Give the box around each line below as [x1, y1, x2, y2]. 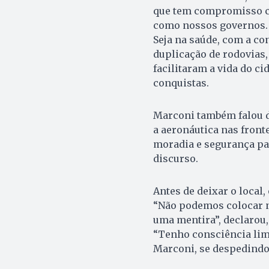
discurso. [153, 152, 198, 165]
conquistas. [153, 76, 209, 89]
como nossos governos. [153, 19, 268, 31]
